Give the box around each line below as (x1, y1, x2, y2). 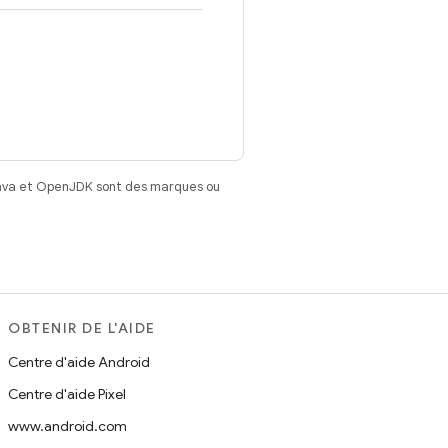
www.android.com (8, 417, 127, 435)
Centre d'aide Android (8, 353, 150, 371)
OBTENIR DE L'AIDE (8, 319, 156, 337)
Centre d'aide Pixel (8, 385, 126, 403)
